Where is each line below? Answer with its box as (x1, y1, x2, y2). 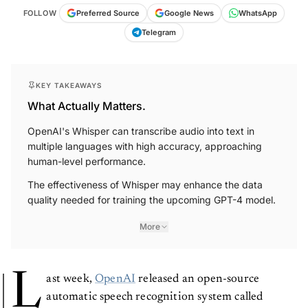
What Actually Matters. (27, 98, 146, 113)
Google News (164, 8, 214, 18)
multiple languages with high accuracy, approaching (27, 140, 262, 152)
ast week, (46, 273, 96, 285)
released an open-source (135, 273, 260, 285)
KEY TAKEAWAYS (36, 80, 102, 89)
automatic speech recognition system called (46, 291, 263, 303)
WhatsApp (239, 8, 278, 18)
